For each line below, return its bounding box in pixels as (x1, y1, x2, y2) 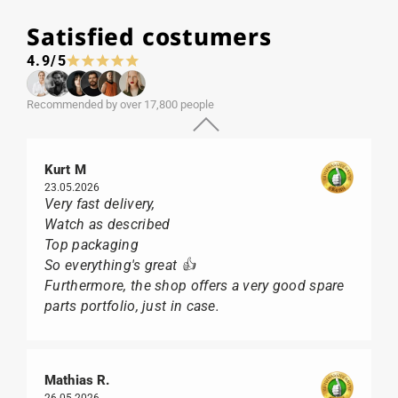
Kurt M (44, 161, 86, 178)
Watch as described (44, 215, 171, 233)
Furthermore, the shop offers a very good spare (44, 276, 345, 294)
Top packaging (44, 235, 139, 253)
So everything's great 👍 (44, 256, 195, 274)
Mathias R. (44, 371, 110, 388)
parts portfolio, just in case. (44, 297, 220, 314)
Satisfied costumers (27, 20, 272, 52)
